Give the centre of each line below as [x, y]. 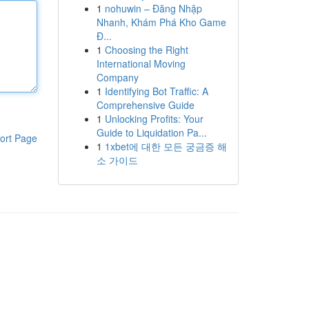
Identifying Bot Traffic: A [156, 91]
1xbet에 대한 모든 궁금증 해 [166, 146]
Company [117, 77]
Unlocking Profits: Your [154, 119]
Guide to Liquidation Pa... [151, 132]
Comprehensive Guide [145, 105]
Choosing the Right [146, 50]
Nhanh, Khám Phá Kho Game [161, 22]
